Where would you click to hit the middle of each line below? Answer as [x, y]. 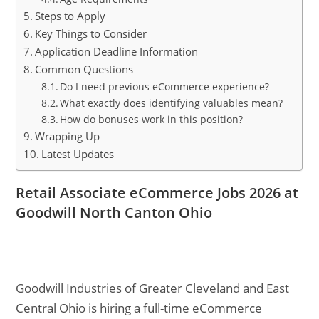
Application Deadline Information [117, 51]
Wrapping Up [68, 136]
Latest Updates [78, 154]
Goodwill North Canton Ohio [114, 213]
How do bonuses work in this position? [152, 119]
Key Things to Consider [91, 33]
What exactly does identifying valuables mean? [172, 103]
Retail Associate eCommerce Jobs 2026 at [157, 193]
